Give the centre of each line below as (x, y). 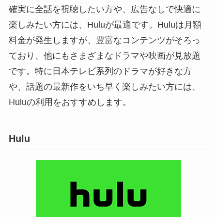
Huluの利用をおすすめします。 (70, 102)
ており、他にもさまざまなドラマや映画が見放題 (104, 55)
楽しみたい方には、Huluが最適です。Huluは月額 (105, 24)
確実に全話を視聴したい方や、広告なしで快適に (104, 9)
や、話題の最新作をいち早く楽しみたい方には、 (104, 86)
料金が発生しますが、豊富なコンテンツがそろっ (104, 40)
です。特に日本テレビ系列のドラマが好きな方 (100, 71)
